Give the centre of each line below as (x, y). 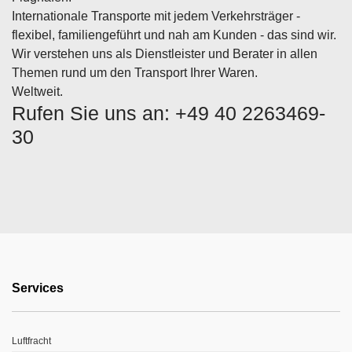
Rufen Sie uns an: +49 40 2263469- (169, 113)
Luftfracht (31, 341)
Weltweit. (37, 91)
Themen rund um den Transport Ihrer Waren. (135, 72)
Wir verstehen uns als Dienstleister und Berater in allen (165, 53)
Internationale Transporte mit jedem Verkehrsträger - (156, 16)
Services (38, 288)
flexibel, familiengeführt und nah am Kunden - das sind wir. (174, 35)
